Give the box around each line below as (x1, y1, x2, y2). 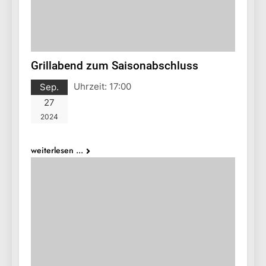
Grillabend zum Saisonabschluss (31, 59, 198, 73)
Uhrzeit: (74, 81, 109, 93)
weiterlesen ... (31, 144, 83, 157)
